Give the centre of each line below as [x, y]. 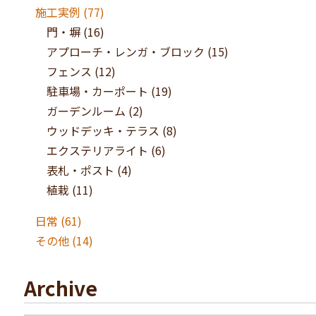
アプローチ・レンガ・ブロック [125, 51]
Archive [60, 288]
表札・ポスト [80, 170]
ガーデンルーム [86, 111]
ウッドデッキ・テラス [103, 130]
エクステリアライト [97, 150]
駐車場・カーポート [97, 91]
